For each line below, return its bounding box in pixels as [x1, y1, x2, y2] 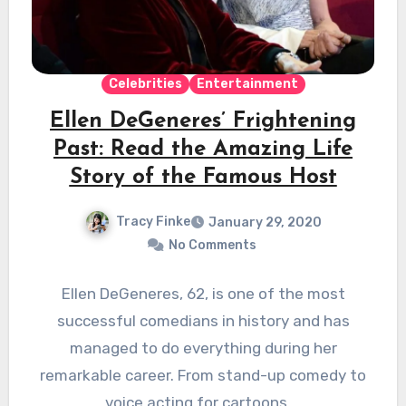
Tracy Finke [115, 214, 190, 230]
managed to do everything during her [69, 339, 337, 358]
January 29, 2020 [208, 215, 322, 231]
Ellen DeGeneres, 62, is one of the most [61, 285, 345, 304]
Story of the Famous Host [69, 167, 337, 189]
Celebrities [108, 76, 182, 92]
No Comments [168, 237, 256, 254]
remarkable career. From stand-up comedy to [40, 366, 366, 385]
